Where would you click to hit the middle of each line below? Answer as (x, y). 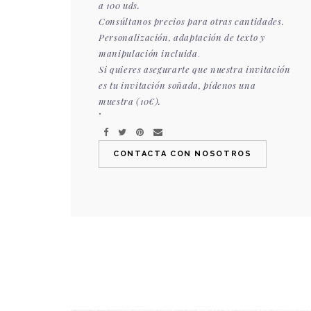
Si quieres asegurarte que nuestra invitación (195, 69)
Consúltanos (125, 21)
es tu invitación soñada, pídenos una (177, 85)
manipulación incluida (148, 53)
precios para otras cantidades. (218, 21)
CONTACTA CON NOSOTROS (183, 154)
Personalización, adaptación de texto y (182, 37)
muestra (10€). (130, 101)
